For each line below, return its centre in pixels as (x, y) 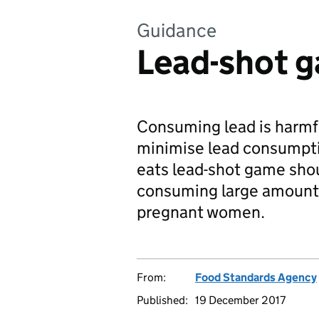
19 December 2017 (240, 300)
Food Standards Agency (256, 277)
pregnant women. (201, 212)
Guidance (177, 30)
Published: (162, 300)
